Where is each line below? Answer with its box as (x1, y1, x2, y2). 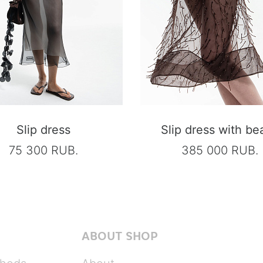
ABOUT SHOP (82, 228, 158, 244)
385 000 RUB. (181, 143, 258, 157)
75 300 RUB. (9, 143, 78, 157)
